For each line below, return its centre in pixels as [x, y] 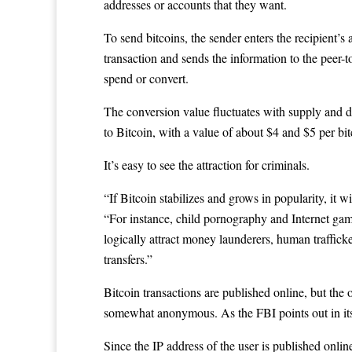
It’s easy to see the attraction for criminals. [207, 165]
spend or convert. [146, 79]
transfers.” [128, 259]
